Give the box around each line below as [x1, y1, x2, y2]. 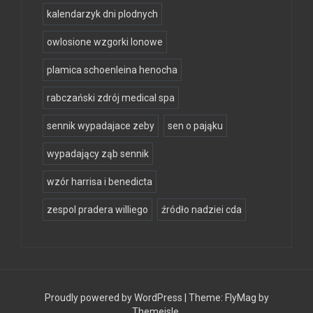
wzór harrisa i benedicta [47, 176, 152, 188]
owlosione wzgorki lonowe [47, 36, 163, 48]
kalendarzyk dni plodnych [47, 8, 158, 20]
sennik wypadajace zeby [47, 120, 154, 132]
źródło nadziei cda [161, 204, 242, 216]
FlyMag [224, 292, 256, 304]
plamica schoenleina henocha [47, 64, 177, 76]
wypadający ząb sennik [47, 148, 149, 160]
